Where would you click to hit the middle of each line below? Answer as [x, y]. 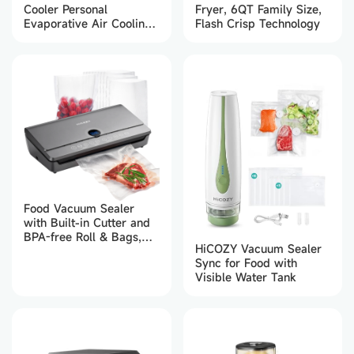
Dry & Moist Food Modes [91, 265]
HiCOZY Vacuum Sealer [258, 249]
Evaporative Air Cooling [88, 23]
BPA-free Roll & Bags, [83, 237]
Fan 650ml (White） [77, 37]
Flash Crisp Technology [257, 23]
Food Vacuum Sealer [79, 209]
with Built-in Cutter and [87, 223]
